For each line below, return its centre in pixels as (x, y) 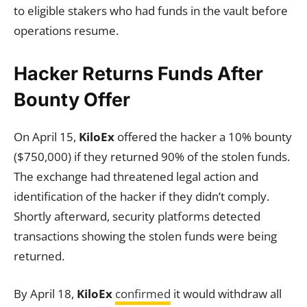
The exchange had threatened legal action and (136, 176)
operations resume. (66, 30)
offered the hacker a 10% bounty (203, 137)
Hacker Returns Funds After (138, 74)
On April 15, (46, 137)
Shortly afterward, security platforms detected (137, 216)
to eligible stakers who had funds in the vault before (151, 11)
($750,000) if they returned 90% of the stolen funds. (152, 157)
